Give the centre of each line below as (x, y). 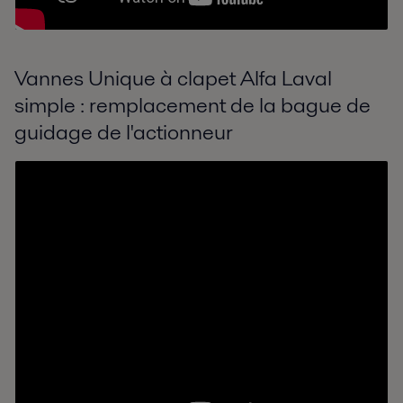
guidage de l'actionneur (124, 132)
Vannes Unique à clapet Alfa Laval (173, 78)
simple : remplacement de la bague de (193, 105)
